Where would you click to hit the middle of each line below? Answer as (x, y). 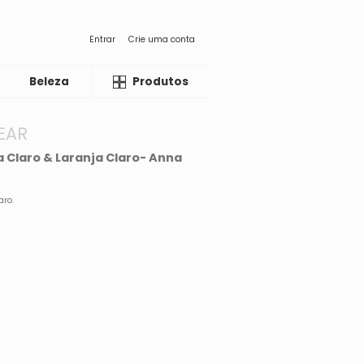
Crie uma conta (162, 39)
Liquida (130, 82)
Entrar (102, 39)
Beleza (50, 82)
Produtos (160, 82)
